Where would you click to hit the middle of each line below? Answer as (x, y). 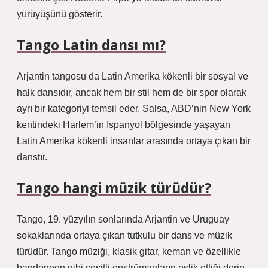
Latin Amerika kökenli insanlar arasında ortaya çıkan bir (134, 141)
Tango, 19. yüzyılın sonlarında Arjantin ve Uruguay (123, 219)
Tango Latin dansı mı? (91, 45)
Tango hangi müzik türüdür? (114, 188)
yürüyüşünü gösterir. (60, 14)
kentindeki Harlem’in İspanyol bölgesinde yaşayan (124, 125)
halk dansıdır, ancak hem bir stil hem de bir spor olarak (132, 92)
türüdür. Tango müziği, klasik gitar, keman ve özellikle (129, 252)
